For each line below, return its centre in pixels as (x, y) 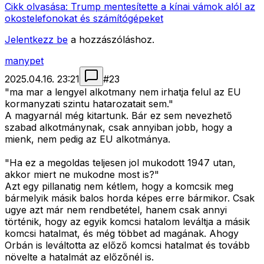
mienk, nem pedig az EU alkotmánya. (88, 139)
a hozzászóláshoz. (113, 40)
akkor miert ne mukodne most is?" (82, 175)
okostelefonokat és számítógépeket (84, 19)
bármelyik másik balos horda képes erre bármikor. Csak (130, 198)
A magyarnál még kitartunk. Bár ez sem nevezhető (118, 116)
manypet (24, 61)
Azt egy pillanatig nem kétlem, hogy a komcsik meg (119, 187)
